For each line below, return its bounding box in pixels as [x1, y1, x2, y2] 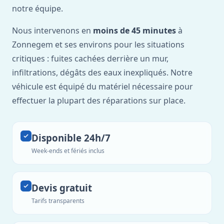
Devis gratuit [31, 181, 92, 194]
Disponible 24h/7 [31, 131, 110, 144]
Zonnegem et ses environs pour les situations [12, 39, 184, 50]
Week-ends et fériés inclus [31, 146, 104, 155]
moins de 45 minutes [93, 25, 176, 36]
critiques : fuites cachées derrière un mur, [12, 53, 168, 64]
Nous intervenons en [12, 25, 93, 36]
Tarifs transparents [31, 196, 84, 205]
